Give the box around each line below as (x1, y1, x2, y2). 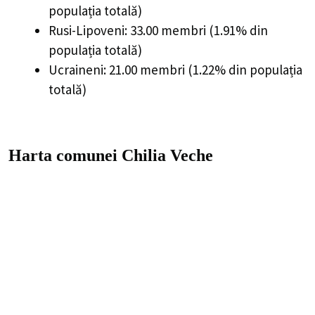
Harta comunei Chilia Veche (8, 146, 213, 165)
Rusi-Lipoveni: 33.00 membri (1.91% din (49, 21, 268, 39)
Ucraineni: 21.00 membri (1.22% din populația (49, 60, 302, 78)
